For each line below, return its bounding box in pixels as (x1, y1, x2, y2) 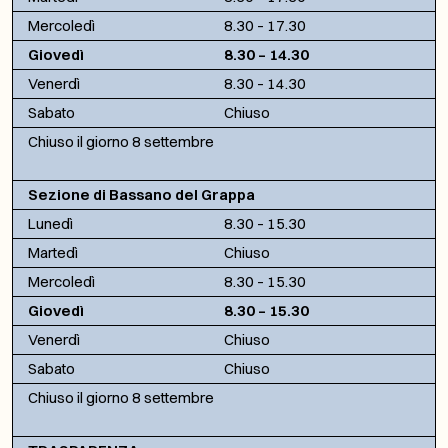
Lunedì (28, 213, 73, 233)
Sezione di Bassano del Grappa (28, 184, 255, 204)
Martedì (28, 242, 78, 262)
